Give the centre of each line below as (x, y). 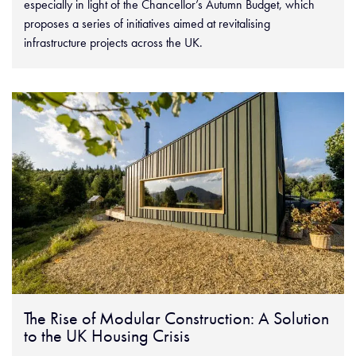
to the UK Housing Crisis (107, 335)
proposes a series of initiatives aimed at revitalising (147, 23)
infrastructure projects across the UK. (113, 42)
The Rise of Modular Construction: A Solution (176, 318)
